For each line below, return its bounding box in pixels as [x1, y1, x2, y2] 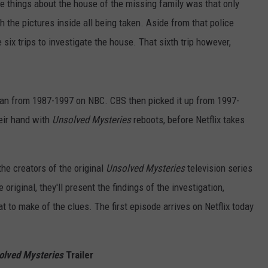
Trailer [63, 249, 93, 261]
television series [185, 162, 252, 175]
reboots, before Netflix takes [131, 114, 245, 126]
